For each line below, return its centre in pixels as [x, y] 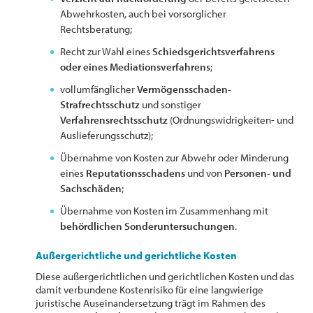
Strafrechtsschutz [100, 104]
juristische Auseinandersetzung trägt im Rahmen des [151, 303]
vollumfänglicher [99, 89]
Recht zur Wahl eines [107, 51]
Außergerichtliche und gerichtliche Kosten [137, 255]
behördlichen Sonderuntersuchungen [148, 226]
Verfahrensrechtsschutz [114, 120]
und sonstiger [171, 104]
